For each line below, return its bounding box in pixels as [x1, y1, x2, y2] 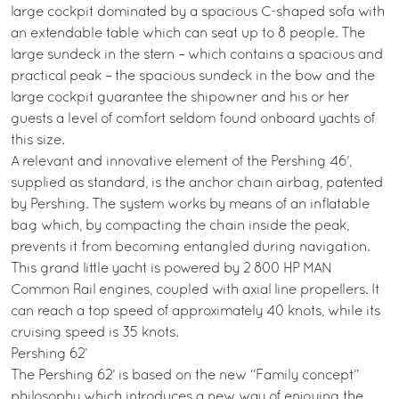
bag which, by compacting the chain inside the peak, [11, 220, 349, 232]
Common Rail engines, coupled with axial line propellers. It [11, 284, 379, 297]
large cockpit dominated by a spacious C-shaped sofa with [11, 6, 385, 19]
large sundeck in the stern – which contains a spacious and [11, 49, 383, 61]
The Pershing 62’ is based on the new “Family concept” [11, 370, 359, 382]
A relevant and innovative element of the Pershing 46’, [11, 156, 352, 168]
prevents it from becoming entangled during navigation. [11, 241, 370, 254]
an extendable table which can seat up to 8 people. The [11, 28, 365, 40]
